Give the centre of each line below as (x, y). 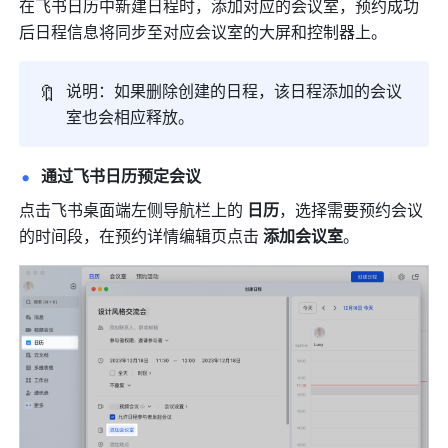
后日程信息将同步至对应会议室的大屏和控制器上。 (205, 32)
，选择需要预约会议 (351, 210)
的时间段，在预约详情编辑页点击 (141, 236)
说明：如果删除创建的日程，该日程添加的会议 (234, 91)
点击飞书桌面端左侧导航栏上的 (133, 210)
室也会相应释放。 (130, 117)
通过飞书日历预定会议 (121, 176)
